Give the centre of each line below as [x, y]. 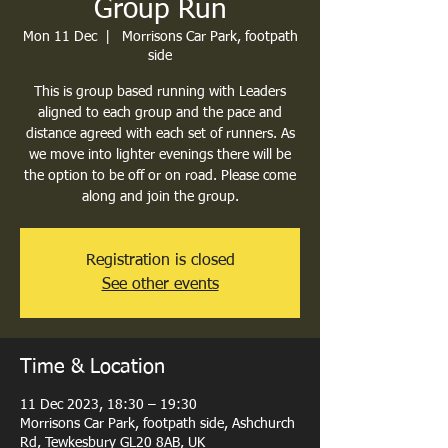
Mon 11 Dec [59, 37]
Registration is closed [160, 261]
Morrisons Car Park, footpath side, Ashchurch [157, 424]
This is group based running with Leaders [160, 92]
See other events [160, 285]
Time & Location [92, 367]
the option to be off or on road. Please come [160, 176]
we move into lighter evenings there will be [160, 155]
